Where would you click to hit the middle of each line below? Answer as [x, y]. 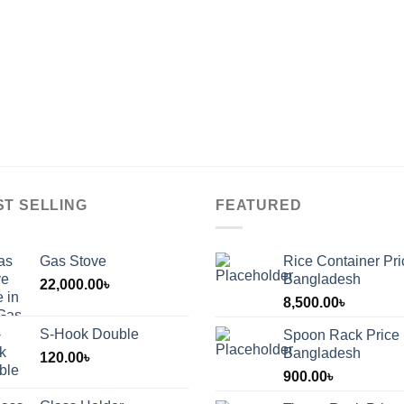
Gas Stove [73, 261]
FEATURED [259, 205]
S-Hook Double [89, 334]
